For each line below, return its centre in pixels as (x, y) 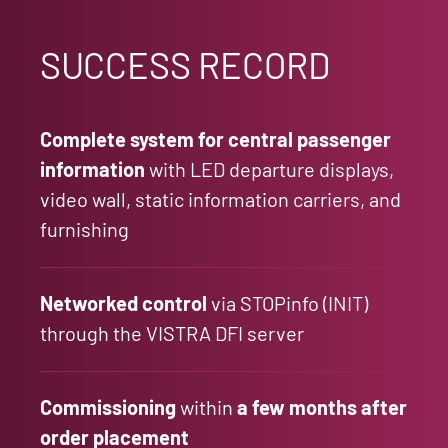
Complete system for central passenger (215, 138)
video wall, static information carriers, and (220, 198)
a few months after (322, 406)
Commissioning (108, 406)
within (206, 406)
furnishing (84, 228)
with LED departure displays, (269, 168)
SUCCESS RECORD (185, 64)
